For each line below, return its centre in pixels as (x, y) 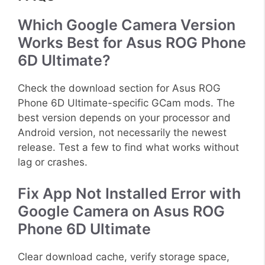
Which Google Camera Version (127, 25)
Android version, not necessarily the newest (122, 132)
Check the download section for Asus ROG (119, 88)
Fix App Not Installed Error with (129, 194)
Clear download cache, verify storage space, (124, 257)
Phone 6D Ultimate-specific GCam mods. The (126, 103)
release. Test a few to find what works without (128, 147)
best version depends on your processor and (124, 117)
